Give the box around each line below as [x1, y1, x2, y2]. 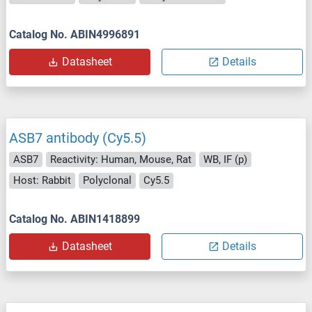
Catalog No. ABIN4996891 [9, 27, 140, 41]
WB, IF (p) [203, 153, 247, 166]
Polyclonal [83, 174, 132, 187]
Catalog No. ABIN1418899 [9, 212, 140, 226]
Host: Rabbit [13, 174, 71, 187]
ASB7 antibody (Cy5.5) [9, 129, 146, 146]
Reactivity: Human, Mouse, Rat [50, 153, 192, 166]
